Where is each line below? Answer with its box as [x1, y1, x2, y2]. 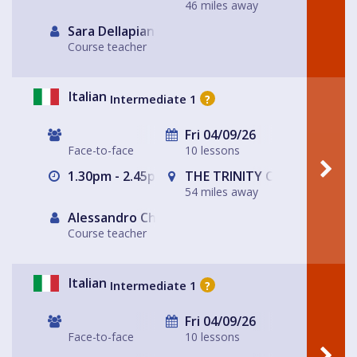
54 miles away [185, 184, 258, 200]
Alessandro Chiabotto [65, 209, 203, 227]
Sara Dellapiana [65, 22, 162, 41]
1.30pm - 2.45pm [65, 167, 167, 186]
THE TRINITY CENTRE [182, 167, 312, 186]
